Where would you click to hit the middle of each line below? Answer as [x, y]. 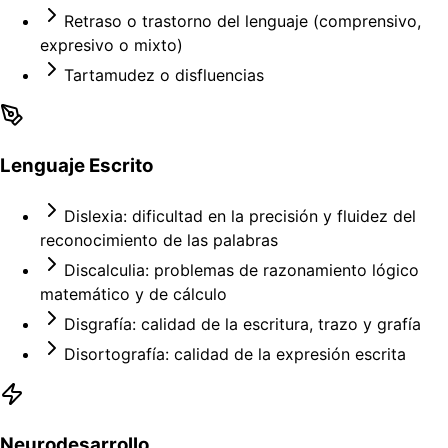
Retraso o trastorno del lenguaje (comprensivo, [242, 20]
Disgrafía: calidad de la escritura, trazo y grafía [242, 324]
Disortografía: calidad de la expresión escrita [235, 354]
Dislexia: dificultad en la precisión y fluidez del [240, 216]
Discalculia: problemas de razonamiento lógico [241, 270]
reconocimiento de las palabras [159, 240]
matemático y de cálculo [133, 294]
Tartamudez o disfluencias [164, 74]
